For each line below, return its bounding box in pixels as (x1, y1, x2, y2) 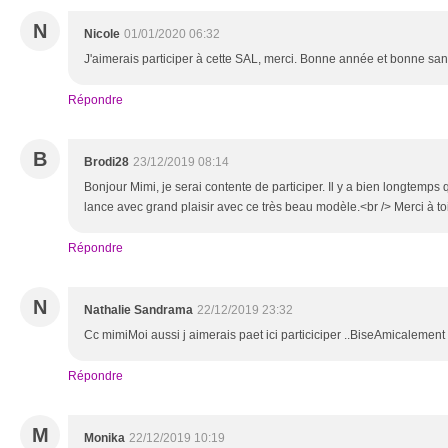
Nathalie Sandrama (84, 303, 193, 317)
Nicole (84, 27, 120, 41)
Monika (84, 431, 125, 445)
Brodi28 (84, 155, 129, 169)
